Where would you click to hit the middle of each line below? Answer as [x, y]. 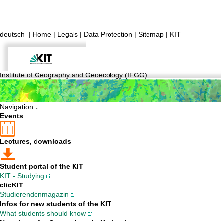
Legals [68, 34]
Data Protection [108, 34]
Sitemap [151, 34]
